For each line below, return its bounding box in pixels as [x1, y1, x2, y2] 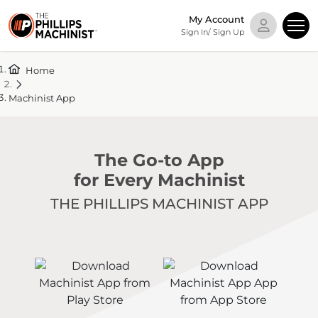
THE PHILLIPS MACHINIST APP [50, 194, 268, 212]
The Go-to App [94, 149, 224, 170]
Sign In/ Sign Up [181, 27, 244, 37]
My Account [189, 14, 244, 25]
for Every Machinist [73, 169, 245, 190]
